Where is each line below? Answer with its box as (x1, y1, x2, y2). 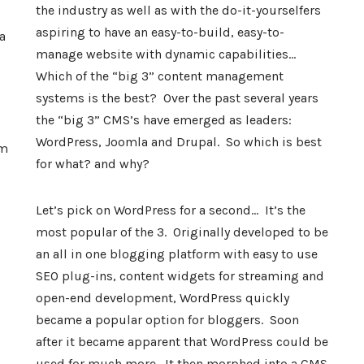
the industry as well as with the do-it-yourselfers (36, 2, 321, 18)
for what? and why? (36, 156, 149, 171)
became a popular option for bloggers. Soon (36, 312, 299, 327)
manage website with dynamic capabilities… (36, 46, 296, 62)
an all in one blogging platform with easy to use (36, 246, 318, 262)
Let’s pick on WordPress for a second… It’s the (36, 202, 305, 218)
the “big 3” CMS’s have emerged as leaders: (36, 112, 295, 128)
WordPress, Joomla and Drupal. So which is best (36, 134, 322, 149)
